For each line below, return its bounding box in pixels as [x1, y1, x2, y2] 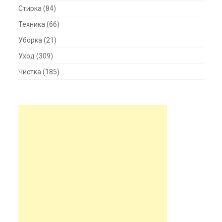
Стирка [18, 4, 42, 12]
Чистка [18, 67, 42, 76]
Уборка [18, 36, 43, 44]
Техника [18, 20, 46, 28]
